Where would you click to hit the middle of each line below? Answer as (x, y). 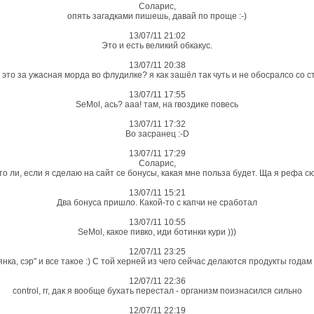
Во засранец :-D (157, 134)
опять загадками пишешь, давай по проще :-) (157, 16)
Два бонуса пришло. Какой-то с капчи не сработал (157, 203)
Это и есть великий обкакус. (157, 46)
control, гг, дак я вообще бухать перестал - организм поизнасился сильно (157, 291)
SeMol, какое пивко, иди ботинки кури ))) (157, 232)
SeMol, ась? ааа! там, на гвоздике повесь (157, 104)
